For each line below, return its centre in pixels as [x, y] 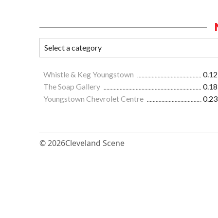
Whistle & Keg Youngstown [89, 74]
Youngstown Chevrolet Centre [94, 99]
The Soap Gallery [73, 87]
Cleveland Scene [95, 143]
